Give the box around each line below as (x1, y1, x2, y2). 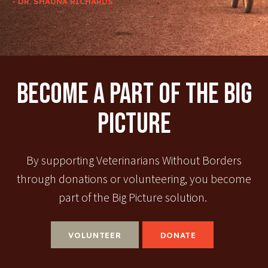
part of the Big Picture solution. (59, 190, 209, 205)
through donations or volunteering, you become (17, 172, 251, 187)
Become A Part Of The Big (16, 77, 252, 112)
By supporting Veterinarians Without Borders (26, 153, 242, 168)
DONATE (160, 230, 196, 240)
